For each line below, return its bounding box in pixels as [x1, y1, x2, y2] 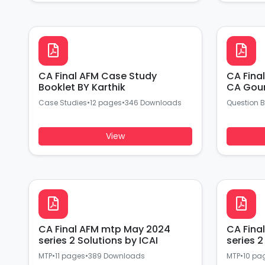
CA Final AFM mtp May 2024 [38, 222, 170, 236]
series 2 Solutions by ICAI [38, 234, 158, 247]
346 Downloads [125, 98, 182, 108]
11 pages [55, 251, 85, 261]
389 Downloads [88, 251, 145, 261]
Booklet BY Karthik [38, 80, 125, 94]
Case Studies [38, 98, 87, 108]
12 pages [90, 98, 122, 108]
